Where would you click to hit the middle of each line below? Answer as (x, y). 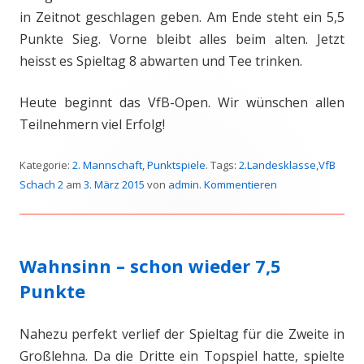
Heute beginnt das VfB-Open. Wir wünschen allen (182, 102)
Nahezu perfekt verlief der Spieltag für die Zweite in (182, 334)
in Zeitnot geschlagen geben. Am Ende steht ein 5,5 (182, 17)
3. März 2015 (114, 184)
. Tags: (222, 165)
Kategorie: (46, 165)
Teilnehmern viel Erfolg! (92, 124)
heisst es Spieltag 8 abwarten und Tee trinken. (161, 61)
